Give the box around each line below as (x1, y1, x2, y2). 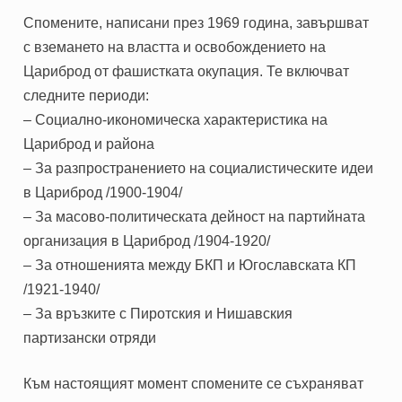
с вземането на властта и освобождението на (23, 39, 327, 55)
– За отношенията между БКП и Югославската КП (23, 257, 357, 273)
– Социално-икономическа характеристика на (23, 111, 328, 127)
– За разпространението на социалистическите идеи (23, 160, 374, 176)
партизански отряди (23, 329, 157, 345)
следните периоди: (23, 87, 150, 103)
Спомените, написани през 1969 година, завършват (23, 14, 370, 31)
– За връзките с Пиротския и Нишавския (23, 305, 293, 321)
